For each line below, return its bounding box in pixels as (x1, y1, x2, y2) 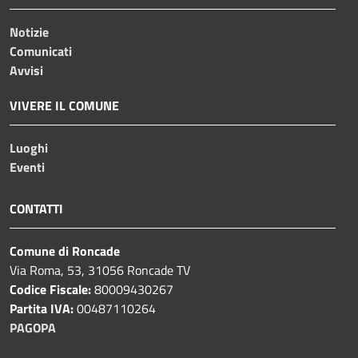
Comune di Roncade (10, 241, 120, 261)
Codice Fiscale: (10, 279, 94, 299)
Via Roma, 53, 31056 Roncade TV (10, 260, 190, 280)
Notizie (10, 22, 49, 42)
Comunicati (10, 41, 72, 61)
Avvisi (10, 60, 43, 80)
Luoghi (10, 137, 48, 157)
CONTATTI (10, 198, 63, 218)
